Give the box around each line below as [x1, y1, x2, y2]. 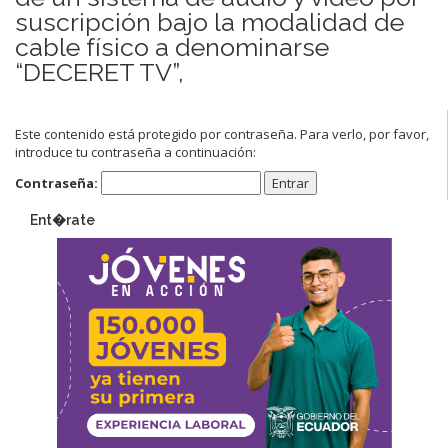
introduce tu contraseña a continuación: [15, 142, 256, 161]
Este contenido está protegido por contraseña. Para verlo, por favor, [15, 124, 429, 143]
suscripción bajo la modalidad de [15, 6, 404, 37]
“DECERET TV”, [15, 56, 184, 87]
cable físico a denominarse [15, 31, 329, 62]
